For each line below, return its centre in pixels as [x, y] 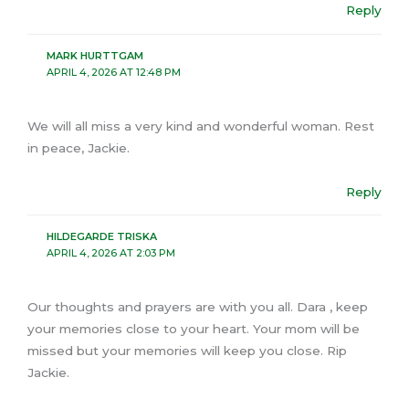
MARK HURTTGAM [94, 55]
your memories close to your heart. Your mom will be [194, 329]
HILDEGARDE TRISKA [101, 237]
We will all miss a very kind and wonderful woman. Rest [201, 126]
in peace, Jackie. [79, 147]
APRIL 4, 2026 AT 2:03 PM [110, 253]
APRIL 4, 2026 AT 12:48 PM [113, 72]
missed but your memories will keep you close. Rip [187, 351]
